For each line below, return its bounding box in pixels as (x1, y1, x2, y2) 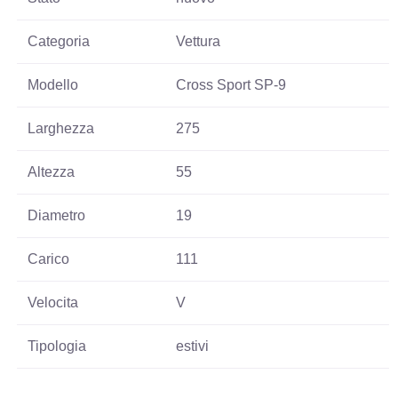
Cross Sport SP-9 (176, 77, 287, 93)
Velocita (28, 295, 79, 311)
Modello (28, 77, 79, 93)
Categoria (28, 34, 91, 50)
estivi (176, 338, 210, 354)
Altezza (28, 164, 76, 180)
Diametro (28, 208, 86, 224)
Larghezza (28, 121, 95, 137)
